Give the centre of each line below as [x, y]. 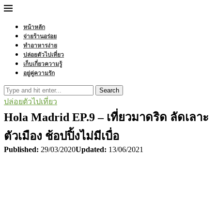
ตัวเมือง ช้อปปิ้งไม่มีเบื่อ [62, 136]
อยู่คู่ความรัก [39, 73]
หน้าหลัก [34, 27]
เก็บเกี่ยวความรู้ [43, 64]
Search [109, 90]
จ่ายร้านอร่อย [40, 36]
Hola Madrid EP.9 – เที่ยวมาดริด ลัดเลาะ [106, 117]
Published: [21, 149]
